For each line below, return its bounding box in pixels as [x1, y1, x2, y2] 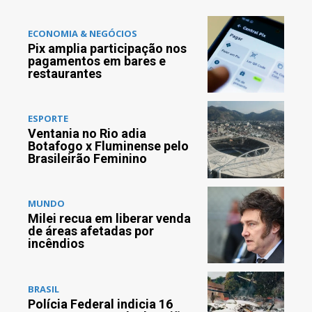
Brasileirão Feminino [28, 151, 147, 166]
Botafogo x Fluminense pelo [28, 139, 189, 154]
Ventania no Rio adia [28, 126, 146, 141]
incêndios [28, 236, 84, 251]
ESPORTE [28, 112, 68, 125]
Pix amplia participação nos [28, 40, 187, 56]
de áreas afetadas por [28, 224, 154, 239]
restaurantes [28, 65, 102, 81]
